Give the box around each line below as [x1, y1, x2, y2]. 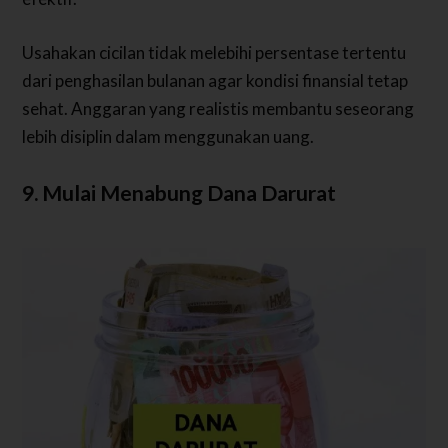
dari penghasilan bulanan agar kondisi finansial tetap [22, 69, 409, 91]
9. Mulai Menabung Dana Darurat [22, 179, 337, 206]
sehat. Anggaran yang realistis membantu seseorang [22, 97, 415, 119]
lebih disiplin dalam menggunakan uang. [22, 125, 315, 147]
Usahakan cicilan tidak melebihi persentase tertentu [22, 41, 407, 63]
